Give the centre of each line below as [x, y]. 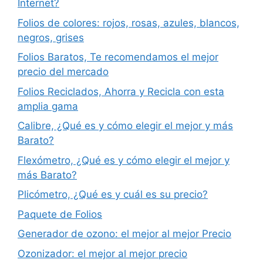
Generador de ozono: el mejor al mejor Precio [124, 234]
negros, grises [51, 37]
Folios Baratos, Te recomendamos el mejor [118, 57]
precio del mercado [63, 72]
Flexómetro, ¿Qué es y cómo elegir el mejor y [124, 160]
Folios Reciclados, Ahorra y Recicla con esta [121, 91]
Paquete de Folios [60, 214]
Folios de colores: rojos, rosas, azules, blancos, [129, 23]
